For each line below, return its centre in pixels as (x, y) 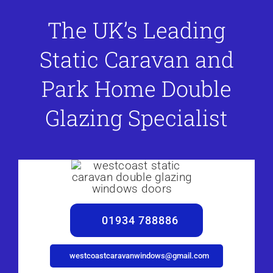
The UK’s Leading (136, 30)
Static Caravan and (136, 59)
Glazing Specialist (136, 118)
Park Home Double (136, 89)
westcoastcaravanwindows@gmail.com (140, 256)
